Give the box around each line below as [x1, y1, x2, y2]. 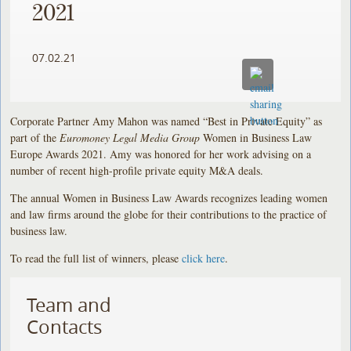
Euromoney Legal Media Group [60, 129, 201, 145]
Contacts [27, 313, 103, 339]
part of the [10, 129, 60, 145]
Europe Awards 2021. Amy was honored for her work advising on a [10, 146, 312, 161]
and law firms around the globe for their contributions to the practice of [10, 206, 327, 222]
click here [182, 250, 226, 266]
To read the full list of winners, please [10, 250, 183, 266]
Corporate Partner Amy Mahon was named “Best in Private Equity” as [10, 113, 323, 128]
